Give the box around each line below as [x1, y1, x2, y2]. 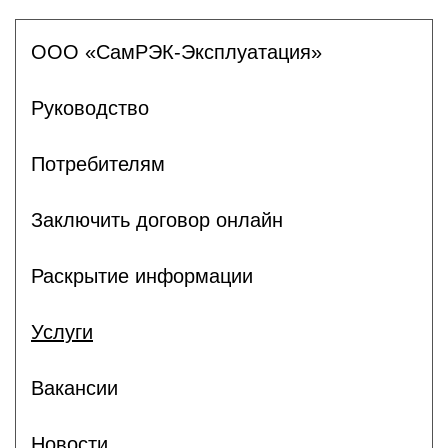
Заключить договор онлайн [31, 208, 283, 231]
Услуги [31, 320, 93, 343]
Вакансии [31, 376, 118, 399]
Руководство [31, 96, 149, 119]
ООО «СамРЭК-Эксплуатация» [31, 40, 322, 63]
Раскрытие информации [31, 264, 253, 287]
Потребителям [31, 152, 165, 175]
